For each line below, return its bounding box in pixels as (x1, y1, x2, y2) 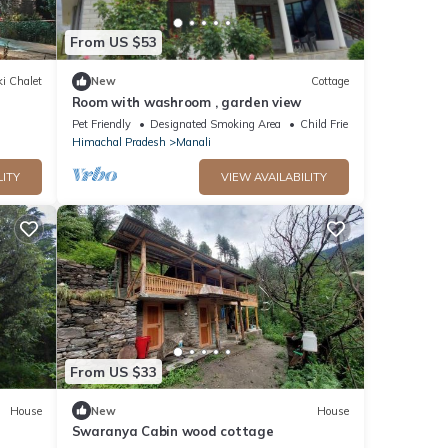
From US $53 (69, 33, 157, 51)
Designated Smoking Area (149, 116, 281, 131)
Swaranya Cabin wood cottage (71, 423, 274, 439)
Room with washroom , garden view (71, 93, 302, 110)
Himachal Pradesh (71, 134, 166, 149)
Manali (175, 134, 211, 149)
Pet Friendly (71, 116, 131, 131)
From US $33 (69, 362, 157, 381)
